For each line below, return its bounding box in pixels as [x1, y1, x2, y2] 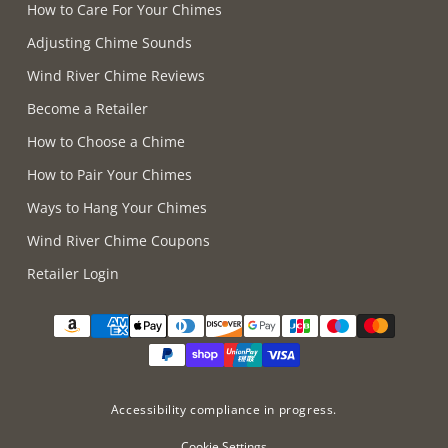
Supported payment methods [41, 289, 243, 310]
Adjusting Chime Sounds [27, 32, 192, 52]
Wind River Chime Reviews [27, 65, 205, 85]
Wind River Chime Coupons [27, 230, 210, 250]
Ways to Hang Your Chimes [27, 197, 207, 217]
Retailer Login [27, 263, 119, 283]
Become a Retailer [27, 98, 148, 118]
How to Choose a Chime [27, 131, 185, 151]
